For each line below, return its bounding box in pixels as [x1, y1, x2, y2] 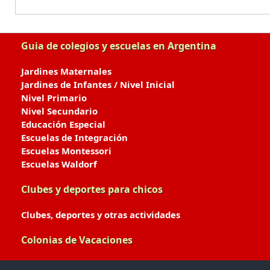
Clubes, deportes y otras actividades [21, 209, 180, 221]
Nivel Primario [21, 92, 87, 104]
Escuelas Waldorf [21, 158, 97, 170]
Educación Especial [21, 118, 105, 130]
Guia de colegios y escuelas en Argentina [21, 39, 216, 52]
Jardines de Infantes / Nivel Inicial [21, 78, 175, 90]
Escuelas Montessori [21, 145, 111, 157]
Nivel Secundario [21, 105, 98, 117]
